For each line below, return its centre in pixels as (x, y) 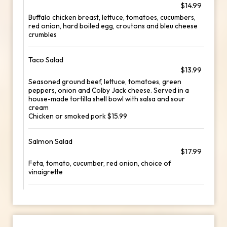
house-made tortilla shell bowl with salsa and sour (107, 99)
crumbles (43, 34)
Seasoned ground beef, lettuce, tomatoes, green (105, 82)
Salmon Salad (50, 141)
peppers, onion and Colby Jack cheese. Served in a (109, 90)
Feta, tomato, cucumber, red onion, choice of (100, 163)
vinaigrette (46, 172)
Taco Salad (46, 60)
